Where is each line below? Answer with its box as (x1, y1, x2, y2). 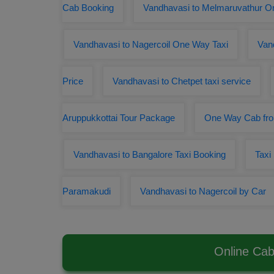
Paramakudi (62, 186, 111, 196)
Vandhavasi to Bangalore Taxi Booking (73, 149, 226, 160)
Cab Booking (62, 2, 114, 13)
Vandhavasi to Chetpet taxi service (113, 76, 251, 86)
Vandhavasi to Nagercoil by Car (140, 186, 266, 196)
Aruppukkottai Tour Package (62, 113, 175, 123)
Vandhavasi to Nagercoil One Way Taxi (73, 39, 228, 50)
